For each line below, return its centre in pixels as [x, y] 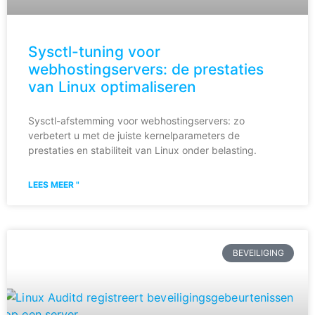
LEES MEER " [54, 184]
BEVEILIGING [258, 252]
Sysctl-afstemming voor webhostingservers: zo [136, 120]
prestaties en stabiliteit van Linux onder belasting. [142, 150]
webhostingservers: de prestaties [146, 69]
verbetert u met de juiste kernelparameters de [134, 135]
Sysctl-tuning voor [94, 51]
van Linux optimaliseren [112, 86]
